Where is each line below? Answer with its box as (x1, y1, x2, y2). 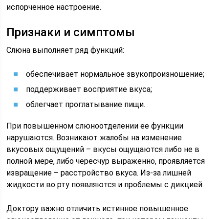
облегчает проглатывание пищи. (26, 100, 146, 109)
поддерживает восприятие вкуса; (26, 85, 153, 94)
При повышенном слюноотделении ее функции (6, 121, 184, 131)
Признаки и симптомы (6, 25, 135, 39)
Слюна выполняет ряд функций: (6, 45, 125, 55)
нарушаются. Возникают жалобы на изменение (6, 133, 182, 142)
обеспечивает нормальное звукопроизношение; (26, 69, 205, 79)
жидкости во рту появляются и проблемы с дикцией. (6, 180, 204, 189)
